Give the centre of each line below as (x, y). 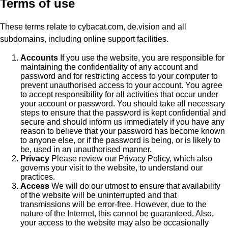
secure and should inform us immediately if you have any (122, 122)
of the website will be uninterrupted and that (98, 195)
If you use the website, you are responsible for (141, 58)
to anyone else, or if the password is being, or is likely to (120, 140)
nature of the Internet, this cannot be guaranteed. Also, (117, 214)
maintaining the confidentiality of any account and (109, 67)
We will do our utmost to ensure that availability (135, 186)
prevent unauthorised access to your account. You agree (121, 85)
